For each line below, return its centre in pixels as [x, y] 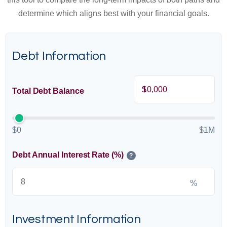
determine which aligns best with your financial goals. [113, 13]
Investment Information [77, 219]
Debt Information [59, 56]
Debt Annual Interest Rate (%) [68, 155]
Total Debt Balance [48, 91]
